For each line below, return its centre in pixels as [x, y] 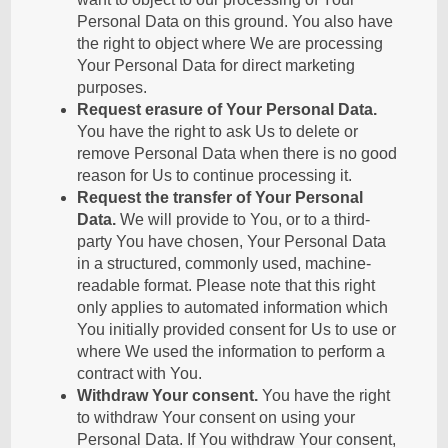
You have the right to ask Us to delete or [218, 131]
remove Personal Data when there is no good [237, 153]
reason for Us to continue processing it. [215, 175]
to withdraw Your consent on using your [216, 417]
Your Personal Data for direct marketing [216, 65]
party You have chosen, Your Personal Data [232, 241]
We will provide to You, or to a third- [243, 219]
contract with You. [140, 373]
